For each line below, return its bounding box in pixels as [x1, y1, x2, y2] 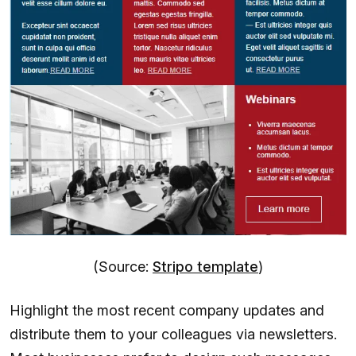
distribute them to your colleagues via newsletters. [10, 325, 337, 342]
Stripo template [153, 257, 258, 275]
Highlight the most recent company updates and [10, 301, 324, 319]
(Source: [93, 257, 153, 275]
